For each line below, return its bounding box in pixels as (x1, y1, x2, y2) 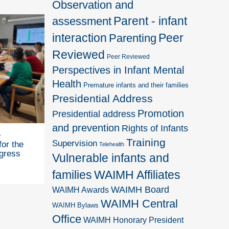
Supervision (52, 138, 98, 148)
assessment (52, 14, 112, 28)
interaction (52, 31, 107, 44)
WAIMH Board (111, 184, 170, 195)
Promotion (138, 107, 185, 119)
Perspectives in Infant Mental (52, 64, 185, 76)
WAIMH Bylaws (52, 201, 99, 209)
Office (52, 212, 82, 225)
